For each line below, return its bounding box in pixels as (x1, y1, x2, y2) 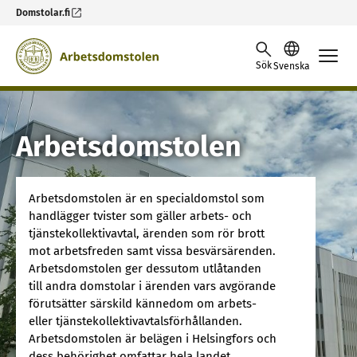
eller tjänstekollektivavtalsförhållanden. (29, 314, 242, 328)
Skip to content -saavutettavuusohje (15, 37, 225, 53)
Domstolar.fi (16, 7, 70, 18)
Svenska (273, 61, 310, 72)
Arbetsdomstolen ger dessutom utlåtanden (29, 261, 261, 276)
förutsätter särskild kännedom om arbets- (29, 296, 257, 311)
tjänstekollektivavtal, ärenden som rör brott (29, 226, 265, 241)
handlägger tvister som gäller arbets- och (29, 209, 252, 223)
